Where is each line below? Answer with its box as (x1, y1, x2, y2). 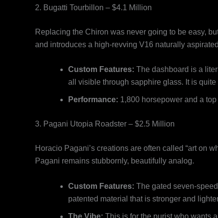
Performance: (68, 95, 118, 104)
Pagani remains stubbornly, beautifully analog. (35, 157, 194, 165)
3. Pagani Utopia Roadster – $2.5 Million (35, 120, 175, 128)
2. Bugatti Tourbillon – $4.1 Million (35, 3, 152, 12)
